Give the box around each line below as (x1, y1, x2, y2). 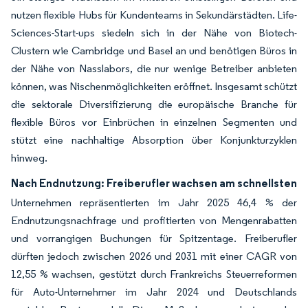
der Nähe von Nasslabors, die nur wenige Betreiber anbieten (11, 61, 297, 75)
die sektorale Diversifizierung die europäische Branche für (11, 97, 297, 111)
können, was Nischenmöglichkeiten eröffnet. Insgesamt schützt (11, 79, 297, 93)
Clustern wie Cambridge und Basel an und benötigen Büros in (11, 43, 297, 57)
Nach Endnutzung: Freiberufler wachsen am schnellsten (11, 175, 297, 190)
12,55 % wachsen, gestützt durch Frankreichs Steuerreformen (11, 267, 297, 280)
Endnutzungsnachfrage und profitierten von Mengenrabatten (11, 213, 297, 227)
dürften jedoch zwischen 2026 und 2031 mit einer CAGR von (11, 249, 297, 263)
